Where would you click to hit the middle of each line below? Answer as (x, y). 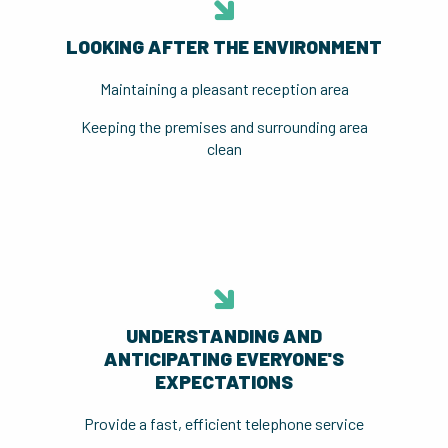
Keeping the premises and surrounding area (224, 126)
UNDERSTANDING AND (224, 335)
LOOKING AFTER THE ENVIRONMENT (224, 46)
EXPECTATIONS (224, 381)
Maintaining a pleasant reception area (224, 88)
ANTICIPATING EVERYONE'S (224, 358)
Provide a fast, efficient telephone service (224, 423)
